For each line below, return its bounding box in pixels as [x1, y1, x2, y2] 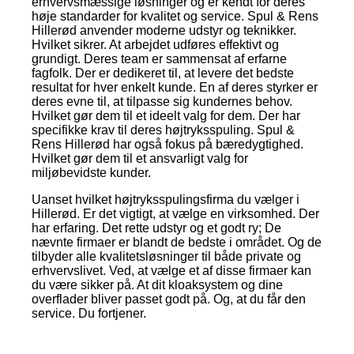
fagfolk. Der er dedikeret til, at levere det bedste [32, 66, 294, 81]
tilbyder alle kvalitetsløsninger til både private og [32, 250, 301, 264]
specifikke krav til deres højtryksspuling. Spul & [32, 123, 295, 137]
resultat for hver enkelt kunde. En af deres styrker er [32, 81, 318, 95]
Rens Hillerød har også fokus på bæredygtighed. [32, 137, 303, 152]
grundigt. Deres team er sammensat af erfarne [32, 52, 287, 66]
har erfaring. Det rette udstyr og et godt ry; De [32, 221, 281, 235]
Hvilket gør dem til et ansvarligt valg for [32, 152, 248, 166]
